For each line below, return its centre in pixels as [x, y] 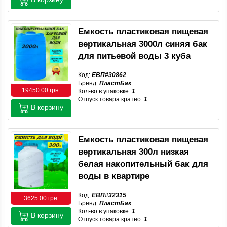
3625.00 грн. [41, 198]
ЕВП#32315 [109, 195]
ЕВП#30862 [109, 75]
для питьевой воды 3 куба [134, 56]
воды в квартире [114, 176]
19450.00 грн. [41, 90]
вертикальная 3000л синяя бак [143, 44]
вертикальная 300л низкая [134, 152]
